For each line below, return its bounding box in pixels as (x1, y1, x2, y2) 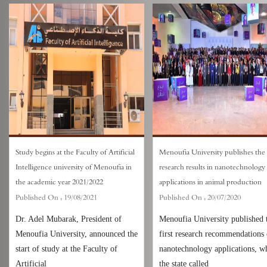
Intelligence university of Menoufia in (15, 162, 132, 173)
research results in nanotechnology (159, 162, 266, 173)
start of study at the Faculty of (15, 244, 117, 253)
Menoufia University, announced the (15, 229, 138, 238)
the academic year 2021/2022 (15, 176, 103, 188)
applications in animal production (159, 176, 262, 188)
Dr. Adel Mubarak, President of (15, 215, 122, 223)
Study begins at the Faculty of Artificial (15, 147, 135, 158)
